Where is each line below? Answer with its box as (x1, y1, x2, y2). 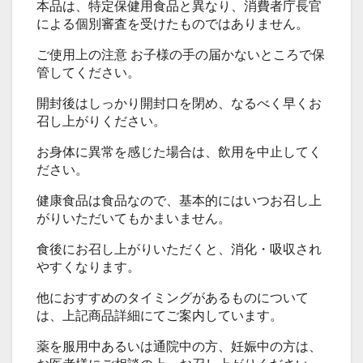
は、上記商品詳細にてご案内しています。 (36, 307, 283, 323)
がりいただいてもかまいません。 (36, 210, 231, 226)
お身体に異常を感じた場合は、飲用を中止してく (36, 143, 322, 160)
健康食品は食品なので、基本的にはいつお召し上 (36, 192, 322, 208)
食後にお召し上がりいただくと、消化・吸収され (36, 241, 322, 257)
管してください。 (36, 64, 140, 80)
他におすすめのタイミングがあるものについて (36, 289, 309, 305)
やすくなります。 (36, 258, 140, 275)
